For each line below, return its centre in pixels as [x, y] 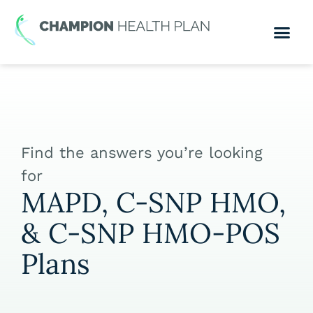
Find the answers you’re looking [142, 153]
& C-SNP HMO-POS [151, 233]
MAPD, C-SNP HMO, [153, 202]
